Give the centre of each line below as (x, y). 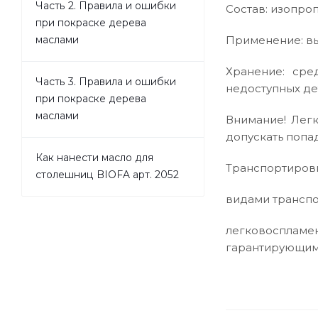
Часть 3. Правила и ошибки (106, 81)
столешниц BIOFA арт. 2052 (107, 174)
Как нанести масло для (94, 157)
